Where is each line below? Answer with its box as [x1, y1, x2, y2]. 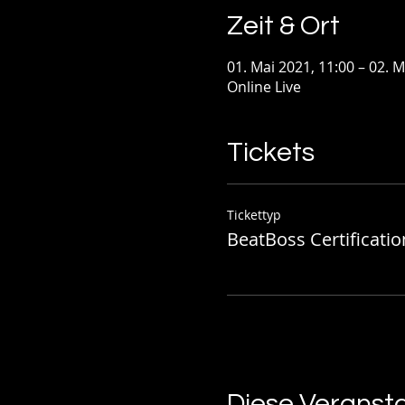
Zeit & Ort [226, 11, 340, 40]
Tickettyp [226, 205, 281, 223]
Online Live [226, 76, 301, 97]
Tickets [226, 137, 315, 166]
